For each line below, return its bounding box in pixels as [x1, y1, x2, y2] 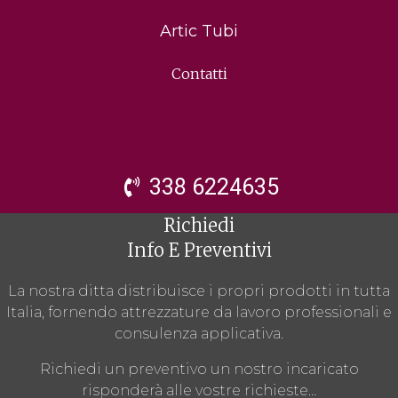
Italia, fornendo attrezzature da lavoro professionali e [6, 304, 392, 322]
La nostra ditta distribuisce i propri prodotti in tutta [8, 283, 390, 300]
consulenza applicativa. [115, 325, 283, 343]
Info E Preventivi [126, 239, 272, 262]
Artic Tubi [160, 20, 238, 41]
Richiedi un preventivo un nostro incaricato [39, 361, 359, 378]
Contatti [171, 64, 227, 83]
